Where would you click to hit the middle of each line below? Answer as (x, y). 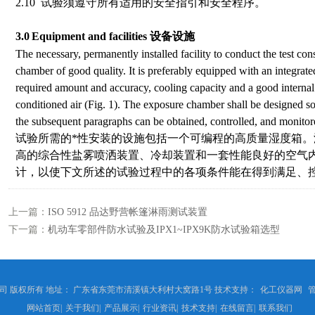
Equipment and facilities (89, 36)
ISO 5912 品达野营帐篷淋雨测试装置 (128, 212)
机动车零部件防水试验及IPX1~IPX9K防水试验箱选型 (164, 230)
